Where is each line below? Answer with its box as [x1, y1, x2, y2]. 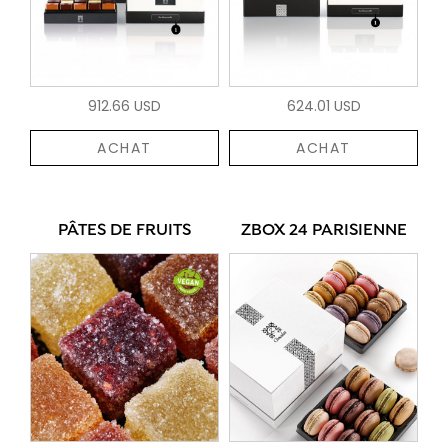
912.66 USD [88, 95, 161, 116]
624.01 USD [286, 95, 361, 116]
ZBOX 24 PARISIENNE [240, 220, 407, 241]
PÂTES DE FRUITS [58, 220, 191, 241]
